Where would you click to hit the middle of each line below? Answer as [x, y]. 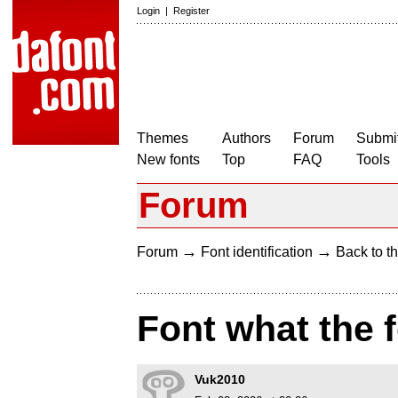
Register [191, 11]
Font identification [257, 252]
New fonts [168, 159]
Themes [163, 138]
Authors [247, 138]
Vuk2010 [220, 380]
